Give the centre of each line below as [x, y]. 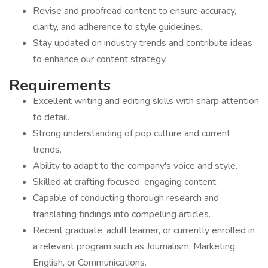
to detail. [51, 117]
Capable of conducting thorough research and [126, 198]
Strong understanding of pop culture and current [132, 133]
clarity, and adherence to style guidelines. [118, 27]
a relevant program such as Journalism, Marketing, [135, 246]
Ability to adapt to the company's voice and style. [135, 166]
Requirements [60, 85]
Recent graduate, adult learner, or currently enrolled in [144, 230]
